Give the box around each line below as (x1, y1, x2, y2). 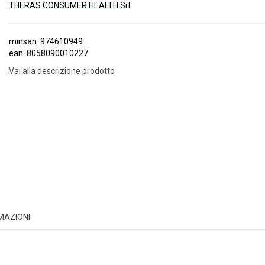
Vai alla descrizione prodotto (9, 66, 115, 76)
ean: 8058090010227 (9, 49, 88, 58)
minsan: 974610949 (9, 37, 83, 46)
